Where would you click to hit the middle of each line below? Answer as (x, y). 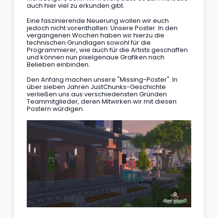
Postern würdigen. (55, 109)
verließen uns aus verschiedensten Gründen (98, 94)
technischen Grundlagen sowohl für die (90, 43)
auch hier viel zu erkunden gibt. (76, 6)
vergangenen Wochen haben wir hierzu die (96, 36)
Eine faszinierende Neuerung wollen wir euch (99, 21)
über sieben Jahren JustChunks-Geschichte (97, 87)
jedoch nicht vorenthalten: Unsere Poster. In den (103, 28)
